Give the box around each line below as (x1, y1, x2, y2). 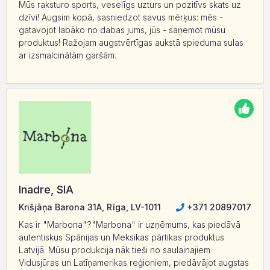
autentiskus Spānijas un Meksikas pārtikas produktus (19, 232, 224, 243)
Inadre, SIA (19, 183, 74, 196)
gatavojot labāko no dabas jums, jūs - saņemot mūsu (19, 25, 225, 36)
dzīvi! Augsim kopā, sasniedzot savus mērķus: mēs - (19, 12, 223, 23)
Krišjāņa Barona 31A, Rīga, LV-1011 (19, 202, 161, 213)
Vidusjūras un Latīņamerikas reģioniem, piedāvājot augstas (19, 257, 249, 268)
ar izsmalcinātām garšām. (19, 50, 116, 61)
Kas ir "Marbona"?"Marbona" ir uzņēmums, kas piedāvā (19, 219, 240, 230)
